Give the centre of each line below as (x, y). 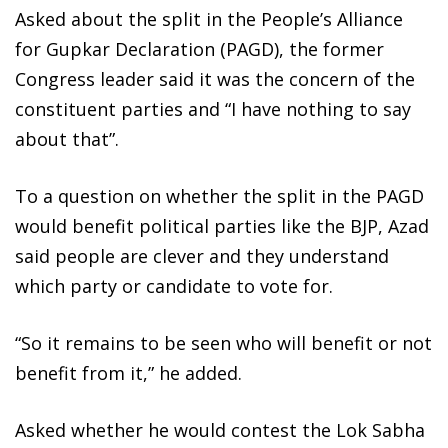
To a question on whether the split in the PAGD (219, 196)
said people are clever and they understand (202, 256)
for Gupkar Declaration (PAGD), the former (199, 49)
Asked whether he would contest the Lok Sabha (220, 430)
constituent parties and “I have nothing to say (213, 109)
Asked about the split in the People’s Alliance (209, 19)
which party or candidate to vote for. (174, 286)
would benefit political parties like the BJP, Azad (222, 226)
